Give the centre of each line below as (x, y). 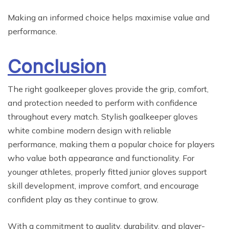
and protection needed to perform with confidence (102, 103)
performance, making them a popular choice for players (111, 144)
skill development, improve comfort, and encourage (103, 186)
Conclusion (57, 67)
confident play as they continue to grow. (83, 200)
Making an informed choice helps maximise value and (109, 18)
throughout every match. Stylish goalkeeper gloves (103, 117)
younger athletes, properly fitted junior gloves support (107, 172)
